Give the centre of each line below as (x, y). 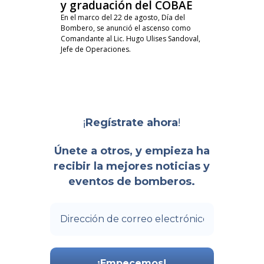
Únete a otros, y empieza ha (132, 151)
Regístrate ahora (132, 122)
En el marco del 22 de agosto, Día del (123, 18)
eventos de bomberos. (132, 182)
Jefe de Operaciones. (95, 49)
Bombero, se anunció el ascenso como (126, 28)
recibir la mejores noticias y (132, 166)
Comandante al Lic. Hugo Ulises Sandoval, (130, 39)
